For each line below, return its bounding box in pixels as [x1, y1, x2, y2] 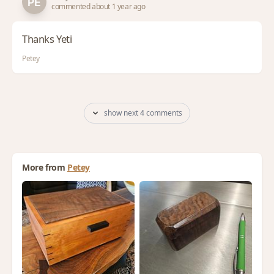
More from [22, 161, 65, 173]
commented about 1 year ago [51, 1, 146, 12]
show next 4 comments [140, 108, 182, 118]
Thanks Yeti [22, 32, 72, 46]
